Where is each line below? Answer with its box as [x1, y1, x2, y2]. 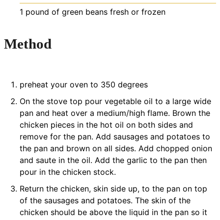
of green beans [52, 7, 108, 17]
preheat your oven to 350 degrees [20, 79, 148, 89]
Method [4, 35, 52, 52]
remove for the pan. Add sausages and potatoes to [20, 131, 210, 141]
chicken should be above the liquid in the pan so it [20, 207, 207, 217]
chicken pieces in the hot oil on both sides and [20, 119, 193, 130]
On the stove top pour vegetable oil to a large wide [20, 96, 211, 106]
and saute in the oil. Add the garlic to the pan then [20, 155, 207, 165]
